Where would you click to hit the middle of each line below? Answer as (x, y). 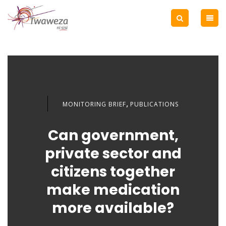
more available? (113, 208)
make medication (113, 190)
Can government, (113, 135)
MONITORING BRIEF (94, 104)
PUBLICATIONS (155, 104)
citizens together (113, 172)
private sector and (113, 154)
